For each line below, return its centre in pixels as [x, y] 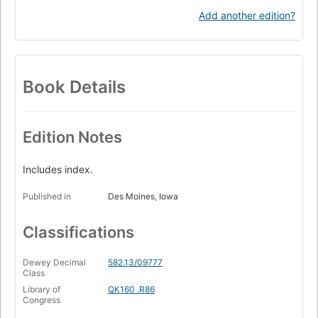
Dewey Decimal [54, 262]
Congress [42, 300]
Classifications [78, 232]
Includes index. [58, 169]
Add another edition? [247, 15]
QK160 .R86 [131, 289]
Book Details [74, 87]
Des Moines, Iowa [143, 196]
